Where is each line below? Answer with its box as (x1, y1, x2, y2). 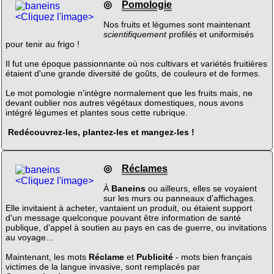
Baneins (111, 183, 146, 193)
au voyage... (5, 232, 53, 242)
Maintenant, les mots (5, 251, 89, 262)
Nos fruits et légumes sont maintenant (103, 19, 250, 29)
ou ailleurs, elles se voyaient (145, 183, 257, 193)
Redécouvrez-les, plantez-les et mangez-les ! (5, 127, 194, 137)
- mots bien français (172, 251, 252, 262)
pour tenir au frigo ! (5, 39, 80, 49)
